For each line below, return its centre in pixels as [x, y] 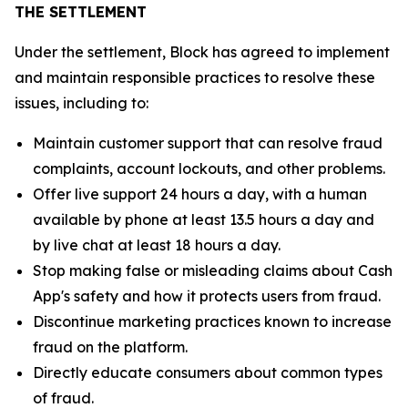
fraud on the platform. [110, 347]
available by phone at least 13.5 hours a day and [204, 219]
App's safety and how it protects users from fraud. [207, 296]
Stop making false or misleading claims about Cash [213, 270]
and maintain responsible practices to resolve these [195, 77]
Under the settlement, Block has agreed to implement [202, 52]
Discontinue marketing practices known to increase [212, 321]
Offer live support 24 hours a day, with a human [200, 194]
